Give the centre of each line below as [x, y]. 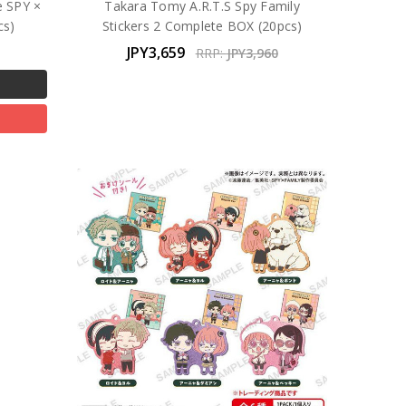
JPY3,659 [155, 52]
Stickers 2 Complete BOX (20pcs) [202, 25]
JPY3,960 [252, 53]
